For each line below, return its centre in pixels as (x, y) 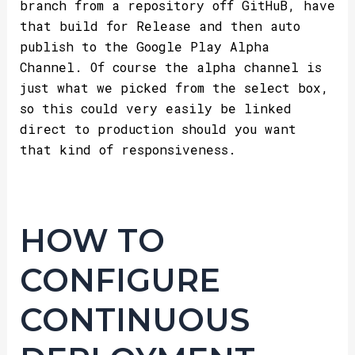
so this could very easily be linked (155, 108)
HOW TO (92, 240)
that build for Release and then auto (160, 25)
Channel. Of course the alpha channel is (170, 67)
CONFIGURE (120, 280)
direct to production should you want (158, 128)
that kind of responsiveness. (128, 149)
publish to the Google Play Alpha (144, 46)
